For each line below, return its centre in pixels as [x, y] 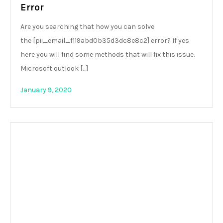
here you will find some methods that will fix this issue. [108, 54]
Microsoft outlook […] [54, 68]
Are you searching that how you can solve [87, 26]
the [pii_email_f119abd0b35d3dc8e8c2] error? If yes [105, 40]
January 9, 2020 [46, 90]
